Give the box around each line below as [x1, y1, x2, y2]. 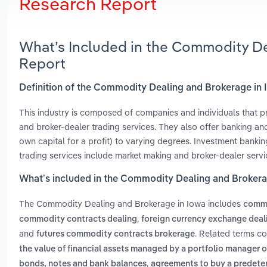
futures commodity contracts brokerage [36, 230, 195, 239]
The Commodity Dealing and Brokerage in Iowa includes [19, 198, 243, 210]
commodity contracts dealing [19, 215, 137, 224]
